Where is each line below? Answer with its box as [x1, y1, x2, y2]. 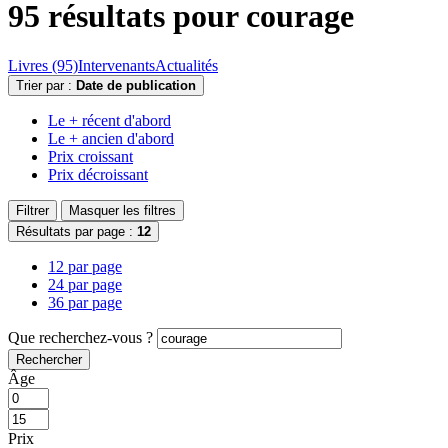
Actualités [155, 56, 218, 74]
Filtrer [16, 202, 49, 218]
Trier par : [16, 77, 76, 93]
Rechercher [16, 351, 82, 367]
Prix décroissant [48, 165, 148, 183]
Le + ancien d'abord [48, 129, 174, 147]
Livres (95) [8, 56, 78, 74]
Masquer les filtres [69, 202, 176, 218]
